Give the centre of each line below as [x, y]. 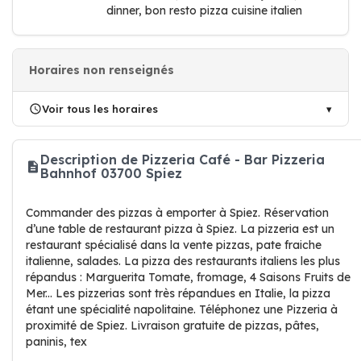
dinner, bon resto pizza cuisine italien [204, 10]
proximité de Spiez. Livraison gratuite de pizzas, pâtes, [172, 326]
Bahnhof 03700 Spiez [111, 173]
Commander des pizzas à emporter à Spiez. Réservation [177, 213]
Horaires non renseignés [102, 70]
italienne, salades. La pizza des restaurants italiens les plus [183, 261]
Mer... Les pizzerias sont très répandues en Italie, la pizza [178, 293]
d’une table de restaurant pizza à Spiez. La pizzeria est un [180, 229]
